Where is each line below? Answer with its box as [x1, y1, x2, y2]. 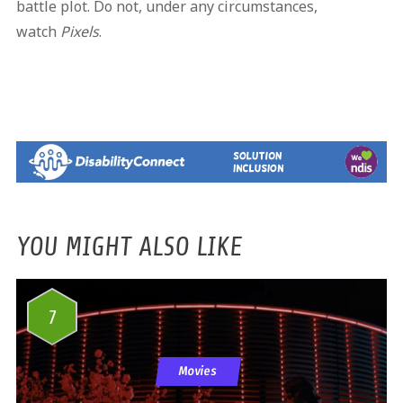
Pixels [59, 22, 99, 42]
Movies [177, 363, 219, 379]
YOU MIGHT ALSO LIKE [15, 230, 242, 262]
